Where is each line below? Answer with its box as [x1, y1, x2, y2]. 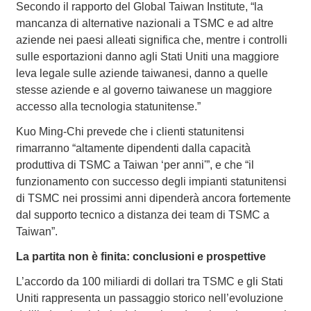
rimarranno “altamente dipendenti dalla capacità [15, 142, 251, 155]
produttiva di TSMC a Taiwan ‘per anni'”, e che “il [15, 159, 254, 171]
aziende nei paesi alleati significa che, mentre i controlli [15, 34, 287, 47]
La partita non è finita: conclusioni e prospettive [15, 251, 266, 263]
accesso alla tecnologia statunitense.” [15, 101, 201, 113]
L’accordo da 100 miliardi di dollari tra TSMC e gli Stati [15, 276, 283, 288]
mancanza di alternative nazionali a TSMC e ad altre [15, 17, 274, 30]
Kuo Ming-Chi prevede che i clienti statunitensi [15, 126, 244, 138]
